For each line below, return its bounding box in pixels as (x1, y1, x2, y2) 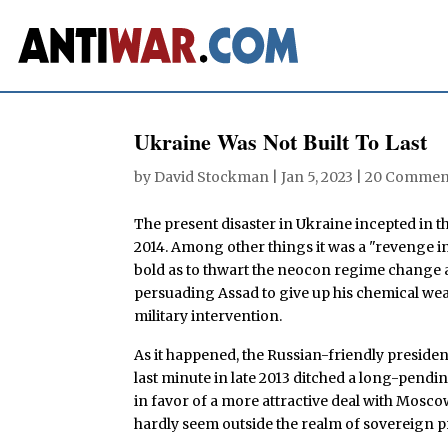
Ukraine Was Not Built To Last (134, 124, 428, 158)
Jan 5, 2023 (281, 167, 354, 186)
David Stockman (154, 167, 270, 186)
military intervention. (134, 306, 283, 325)
